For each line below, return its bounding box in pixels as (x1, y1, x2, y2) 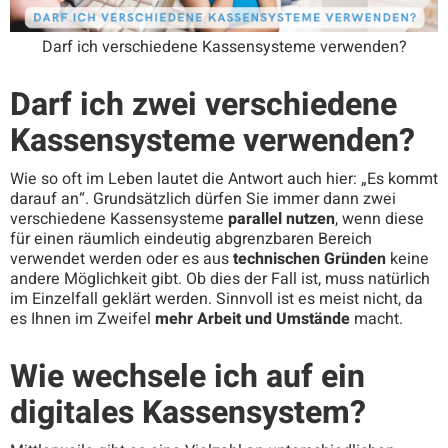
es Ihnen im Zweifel (10, 306, 155, 331)
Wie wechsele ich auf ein (10, 352, 365, 400)
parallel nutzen (228, 206, 335, 231)
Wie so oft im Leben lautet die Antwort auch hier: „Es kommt (10, 166, 438, 191)
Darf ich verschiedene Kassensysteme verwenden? (41, 34, 407, 59)
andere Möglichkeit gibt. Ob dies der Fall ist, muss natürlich (10, 266, 430, 291)
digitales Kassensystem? (10, 388, 366, 436)
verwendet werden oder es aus (10, 246, 233, 271)
